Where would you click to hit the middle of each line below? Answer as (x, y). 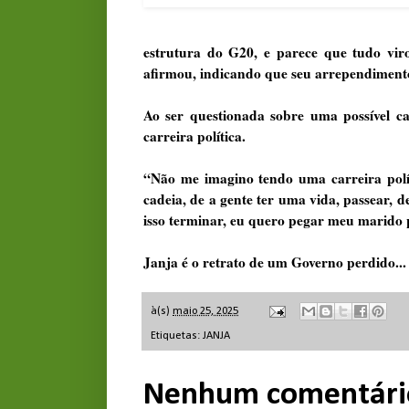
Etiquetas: (177, 336)
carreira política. (194, 136)
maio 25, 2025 (205, 312)
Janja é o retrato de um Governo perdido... (275, 262)
